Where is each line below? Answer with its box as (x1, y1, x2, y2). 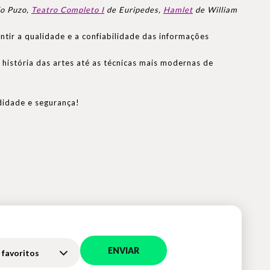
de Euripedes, (104, 5, 163, 15)
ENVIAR (108, 245, 140, 256)
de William (193, 5, 237, 15)
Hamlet (163, 5, 193, 15)
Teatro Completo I (31, 5, 104, 15)
